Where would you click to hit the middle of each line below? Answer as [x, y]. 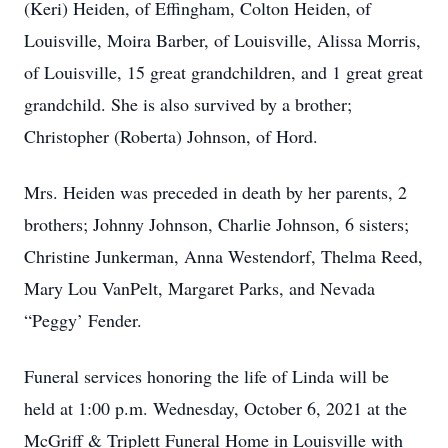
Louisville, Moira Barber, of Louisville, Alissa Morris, [222, 40]
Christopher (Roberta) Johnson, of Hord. [171, 136]
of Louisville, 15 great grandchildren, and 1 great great [223, 72]
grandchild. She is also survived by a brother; [188, 104]
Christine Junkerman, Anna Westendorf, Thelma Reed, [223, 256]
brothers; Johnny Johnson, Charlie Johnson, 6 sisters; [216, 224]
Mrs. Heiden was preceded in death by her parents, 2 [215, 192]
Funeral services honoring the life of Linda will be [206, 376]
